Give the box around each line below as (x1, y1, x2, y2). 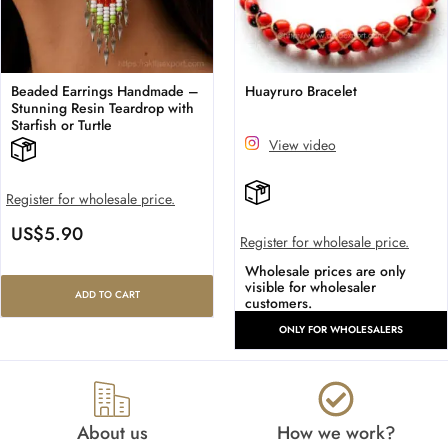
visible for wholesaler (245, 277, 376, 298)
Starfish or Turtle (11, 115, 112, 136)
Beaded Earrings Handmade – (11, 81, 199, 102)
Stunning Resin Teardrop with (11, 98, 194, 119)
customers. (245, 293, 312, 314)
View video (269, 135, 336, 156)
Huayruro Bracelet (245, 81, 357, 102)
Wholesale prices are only (245, 261, 406, 282)
